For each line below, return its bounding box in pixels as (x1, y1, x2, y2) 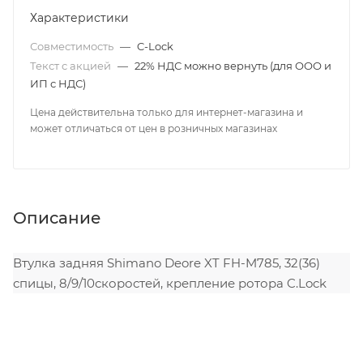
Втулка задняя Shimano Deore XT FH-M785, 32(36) (13, 254, 320, 271)
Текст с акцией (30, 59, 113, 72)
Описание (13, 207, 101, 228)
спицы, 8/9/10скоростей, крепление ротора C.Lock (13, 275, 327, 291)
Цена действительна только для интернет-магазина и (30, 106, 303, 118)
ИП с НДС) (30, 77, 86, 90)
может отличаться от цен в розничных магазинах (30, 122, 277, 135)
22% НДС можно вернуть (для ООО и (135, 59, 331, 72)
